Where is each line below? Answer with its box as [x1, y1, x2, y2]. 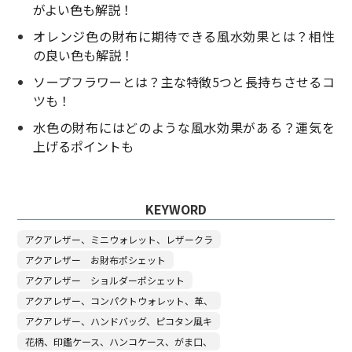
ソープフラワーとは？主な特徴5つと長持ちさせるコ [33, 72, 335, 92]
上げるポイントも [33, 137, 134, 156]
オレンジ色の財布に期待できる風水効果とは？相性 [33, 27, 335, 46]
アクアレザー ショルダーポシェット [25, 273, 185, 288]
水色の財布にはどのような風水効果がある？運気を [33, 118, 335, 137]
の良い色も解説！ [33, 46, 134, 65]
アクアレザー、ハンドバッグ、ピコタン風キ [25, 314, 213, 328]
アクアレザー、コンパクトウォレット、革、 [25, 294, 214, 308]
